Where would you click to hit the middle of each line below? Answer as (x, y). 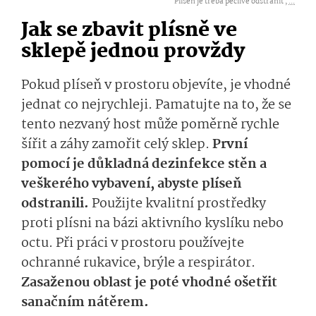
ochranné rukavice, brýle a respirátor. (138, 263)
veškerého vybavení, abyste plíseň (132, 184)
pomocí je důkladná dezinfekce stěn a (144, 165)
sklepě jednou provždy (133, 52)
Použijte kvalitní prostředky (179, 204)
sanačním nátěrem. (86, 303)
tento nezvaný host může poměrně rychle (150, 125)
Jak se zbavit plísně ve (129, 31)
